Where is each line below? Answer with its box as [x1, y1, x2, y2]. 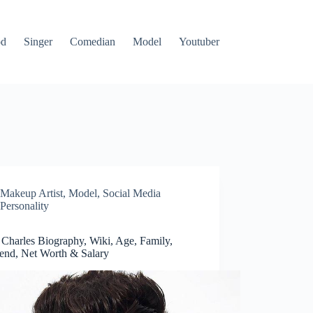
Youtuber [178, 36, 219, 48]
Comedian [69, 36, 115, 48]
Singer [23, 36, 52, 48]
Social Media [103, 187, 161, 199]
